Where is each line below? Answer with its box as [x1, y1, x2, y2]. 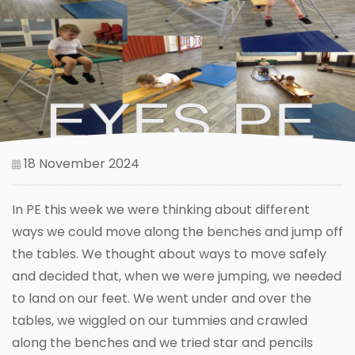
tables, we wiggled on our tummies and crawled [12, 311, 307, 330]
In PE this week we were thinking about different [12, 200, 310, 219]
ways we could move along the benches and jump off [12, 222, 343, 241]
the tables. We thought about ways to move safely [12, 244, 326, 263]
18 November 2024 [21, 154, 139, 173]
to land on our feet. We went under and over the [12, 288, 311, 307]
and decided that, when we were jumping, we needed [12, 266, 342, 285]
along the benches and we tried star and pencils [12, 333, 313, 352]
